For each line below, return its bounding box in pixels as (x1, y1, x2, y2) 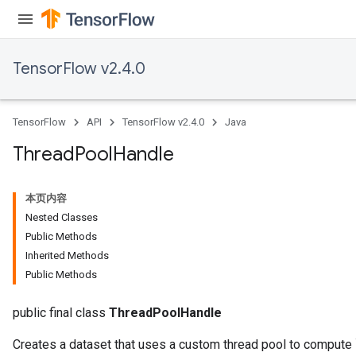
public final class (13, 305, 109, 320)
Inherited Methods (25, 250, 109, 261)
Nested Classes (25, 211, 98, 223)
